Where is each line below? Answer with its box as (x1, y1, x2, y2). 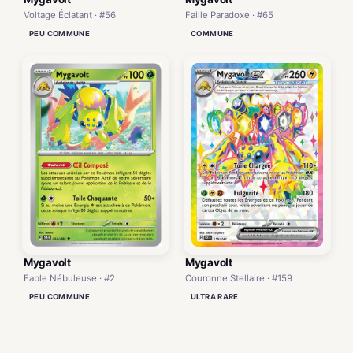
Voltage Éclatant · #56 (24, 9, 116, 20)
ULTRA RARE (191, 292, 239, 302)
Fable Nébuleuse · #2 (24, 272, 115, 284)
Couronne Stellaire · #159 (185, 273, 292, 284)
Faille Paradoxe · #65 (185, 9, 273, 20)
